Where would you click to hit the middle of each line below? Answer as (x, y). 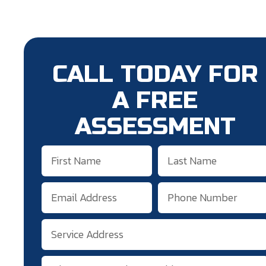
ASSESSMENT (155, 127)
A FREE (155, 101)
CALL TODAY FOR (155, 75)
